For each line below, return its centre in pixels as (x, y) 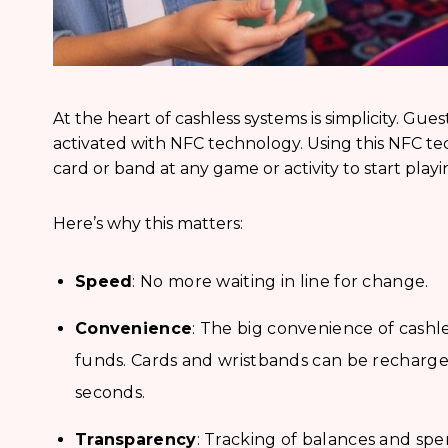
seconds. (110, 393)
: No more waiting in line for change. (280, 282)
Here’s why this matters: (147, 224)
